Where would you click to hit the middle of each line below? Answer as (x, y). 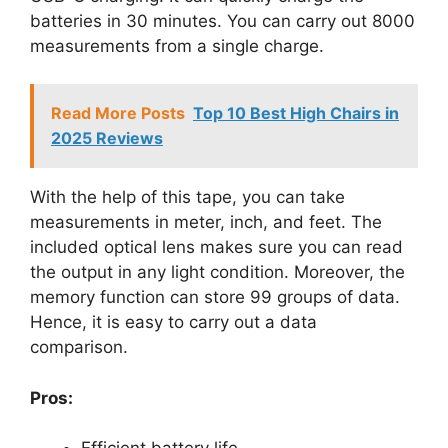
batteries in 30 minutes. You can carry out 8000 (222, 20)
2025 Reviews (107, 138)
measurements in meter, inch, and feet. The (206, 222)
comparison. (79, 347)
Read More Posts (118, 113)
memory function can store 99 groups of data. (215, 297)
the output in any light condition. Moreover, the (217, 272)
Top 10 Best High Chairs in (296, 113)
